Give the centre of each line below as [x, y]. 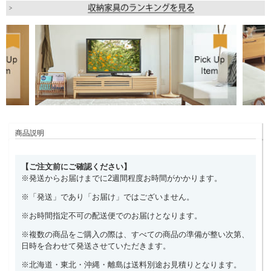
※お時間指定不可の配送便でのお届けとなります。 [112, 215]
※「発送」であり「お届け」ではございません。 [108, 197]
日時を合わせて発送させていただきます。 [96, 246]
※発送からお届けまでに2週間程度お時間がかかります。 [122, 178]
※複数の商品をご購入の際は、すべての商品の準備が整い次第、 [135, 234]
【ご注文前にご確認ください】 [76, 166]
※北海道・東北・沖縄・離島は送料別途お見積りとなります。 [131, 264]
